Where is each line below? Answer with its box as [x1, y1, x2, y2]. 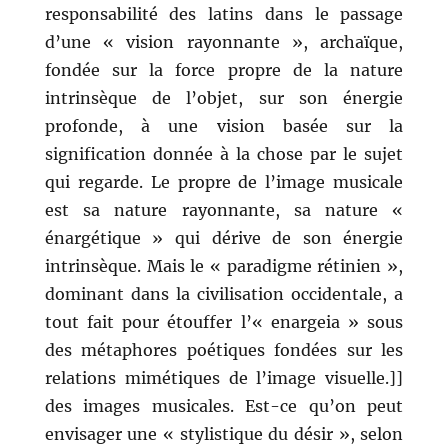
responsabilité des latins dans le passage [44, 4, 404, 25]
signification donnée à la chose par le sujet [44, 144, 404, 165]
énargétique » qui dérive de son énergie [44, 228, 404, 249]
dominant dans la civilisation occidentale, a [44, 284, 404, 305]
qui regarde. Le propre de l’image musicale [44, 172, 404, 193]
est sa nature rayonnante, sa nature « [44, 200, 404, 221]
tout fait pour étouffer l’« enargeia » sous [44, 312, 404, 333]
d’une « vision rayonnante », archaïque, [44, 32, 404, 53]
